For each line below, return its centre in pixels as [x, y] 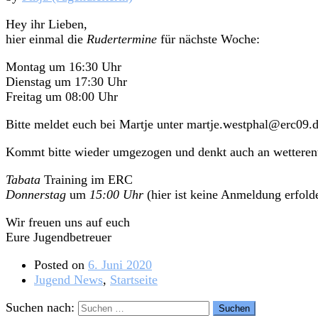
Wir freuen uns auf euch [68, 222]
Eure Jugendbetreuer [59, 237]
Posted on [61, 265]
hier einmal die [46, 39]
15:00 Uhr [116, 194]
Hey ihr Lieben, [46, 24]
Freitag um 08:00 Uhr [62, 97]
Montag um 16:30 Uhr [64, 67]
